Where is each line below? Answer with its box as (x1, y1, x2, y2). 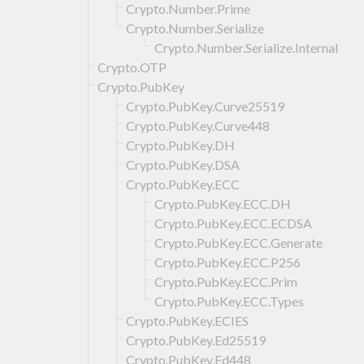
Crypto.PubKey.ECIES (126, 312, 249, 328)
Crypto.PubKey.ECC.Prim (154, 273, 297, 289)
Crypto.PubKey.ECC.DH (154, 195, 291, 211)
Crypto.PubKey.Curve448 (126, 117, 270, 133)
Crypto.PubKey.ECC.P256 (154, 253, 301, 270)
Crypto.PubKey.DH (126, 136, 235, 153)
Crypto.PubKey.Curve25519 (126, 97, 284, 114)
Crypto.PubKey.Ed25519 (126, 331, 266, 348)
